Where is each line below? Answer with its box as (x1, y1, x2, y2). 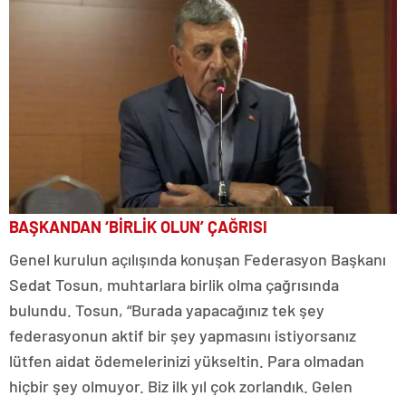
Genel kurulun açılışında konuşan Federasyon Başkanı (9, 248, 386, 269)
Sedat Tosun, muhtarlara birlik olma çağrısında (9, 274, 339, 295)
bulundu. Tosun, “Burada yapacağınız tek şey (9, 299, 324, 320)
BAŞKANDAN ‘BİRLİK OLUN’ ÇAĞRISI (9, 216, 267, 237)
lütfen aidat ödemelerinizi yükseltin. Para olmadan (9, 350, 364, 371)
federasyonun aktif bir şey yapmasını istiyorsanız (9, 324, 356, 345)
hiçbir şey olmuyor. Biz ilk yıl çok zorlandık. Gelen (9, 375, 353, 396)
